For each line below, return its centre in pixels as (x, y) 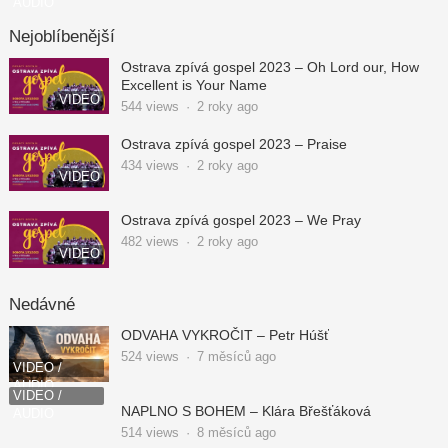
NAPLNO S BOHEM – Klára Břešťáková (245, 410)
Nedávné (41, 304)
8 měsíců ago (236, 432)
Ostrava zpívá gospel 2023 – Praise (233, 144)
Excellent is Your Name (193, 85)
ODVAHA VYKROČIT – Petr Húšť (224, 334)
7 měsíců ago (236, 356)
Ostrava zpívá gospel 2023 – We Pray (240, 220)
